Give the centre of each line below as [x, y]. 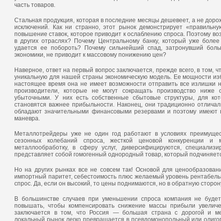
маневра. [27, 118]
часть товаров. [35, 5]
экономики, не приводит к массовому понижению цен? [90, 55]
